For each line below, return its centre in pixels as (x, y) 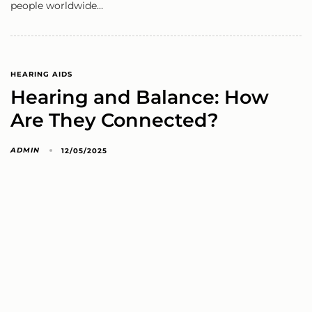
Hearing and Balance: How (140, 97)
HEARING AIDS (41, 75)
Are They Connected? (115, 120)
